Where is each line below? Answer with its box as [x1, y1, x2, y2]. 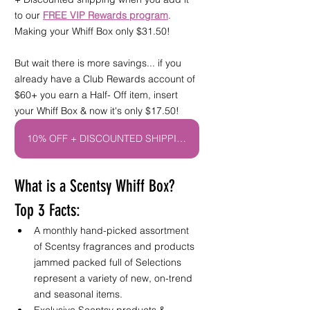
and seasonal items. [34, 287, 125, 300]
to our [15, 8, 43, 21]
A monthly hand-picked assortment [34, 224, 192, 237]
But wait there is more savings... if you [15, 56, 184, 69]
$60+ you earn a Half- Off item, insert [15, 88, 181, 101]
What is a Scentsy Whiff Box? [15, 176, 179, 196]
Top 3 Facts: [15, 200, 80, 220]
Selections [136, 255, 184, 268]
